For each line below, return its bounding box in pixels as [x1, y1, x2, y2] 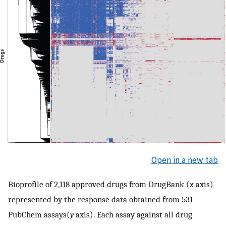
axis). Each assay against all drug [74, 209, 192, 219]
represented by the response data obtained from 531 [8, 194, 193, 204]
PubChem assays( [8, 209, 70, 219]
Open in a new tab [151, 154, 218, 166]
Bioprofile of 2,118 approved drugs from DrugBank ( [8, 179, 190, 189]
